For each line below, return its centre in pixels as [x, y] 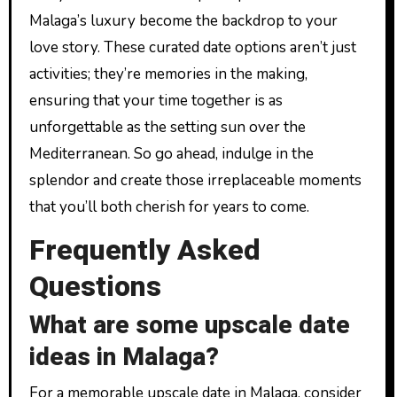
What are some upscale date [189, 326]
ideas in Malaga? [124, 358]
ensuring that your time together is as [156, 100]
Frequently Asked [144, 250]
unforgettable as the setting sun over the [167, 127]
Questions [95, 286]
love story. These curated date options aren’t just [192, 47]
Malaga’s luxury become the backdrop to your [183, 20]
